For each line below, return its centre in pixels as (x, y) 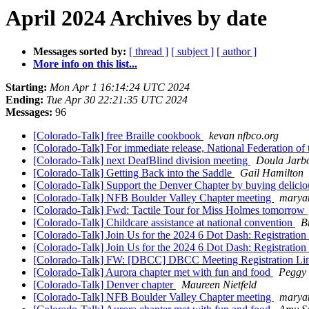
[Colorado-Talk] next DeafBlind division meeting (142, 161)
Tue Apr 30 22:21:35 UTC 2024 (117, 100)
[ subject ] (192, 52)
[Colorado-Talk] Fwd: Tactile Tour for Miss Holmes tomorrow (170, 210)
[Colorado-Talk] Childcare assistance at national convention (164, 223)
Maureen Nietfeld (219, 285)
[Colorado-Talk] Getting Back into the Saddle (134, 173)
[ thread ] (149, 52)
